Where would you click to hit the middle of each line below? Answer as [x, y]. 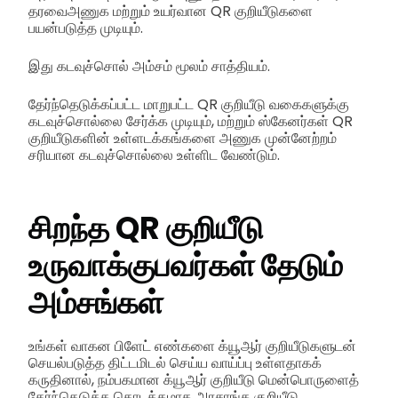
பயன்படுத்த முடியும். [86, 28]
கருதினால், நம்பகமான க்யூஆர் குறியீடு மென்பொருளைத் [194, 379]
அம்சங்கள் [96, 303]
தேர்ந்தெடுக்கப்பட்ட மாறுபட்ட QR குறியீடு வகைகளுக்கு [189, 104]
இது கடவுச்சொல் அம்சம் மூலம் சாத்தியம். [149, 66]
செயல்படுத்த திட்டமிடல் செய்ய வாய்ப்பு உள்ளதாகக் [175, 362]
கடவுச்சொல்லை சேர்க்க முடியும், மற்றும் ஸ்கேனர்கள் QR [191, 121]
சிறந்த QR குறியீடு [146, 228]
